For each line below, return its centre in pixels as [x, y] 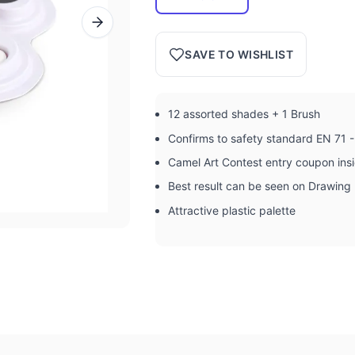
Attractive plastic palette [232, 210]
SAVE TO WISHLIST [239, 55]
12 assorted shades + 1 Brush [244, 114]
